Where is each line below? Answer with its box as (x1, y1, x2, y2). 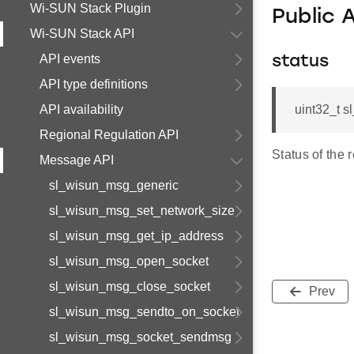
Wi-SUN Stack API (30, 27, 134, 40)
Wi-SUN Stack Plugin (30, 2, 151, 15)
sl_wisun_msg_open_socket (49, 254, 209, 268)
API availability (40, 103, 123, 116)
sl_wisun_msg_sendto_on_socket (49, 305, 239, 318)
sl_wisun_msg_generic (49, 179, 179, 192)
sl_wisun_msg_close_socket (49, 280, 210, 293)
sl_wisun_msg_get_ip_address (49, 229, 224, 243)
